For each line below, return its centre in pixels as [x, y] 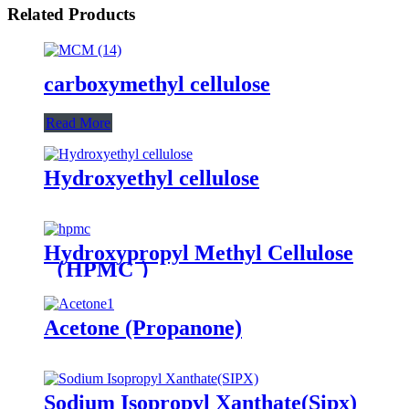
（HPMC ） [102, 269]
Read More [78, 122]
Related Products [71, 15]
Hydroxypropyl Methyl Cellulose [199, 252]
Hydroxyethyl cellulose [152, 178]
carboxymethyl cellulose [157, 84]
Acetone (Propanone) [143, 327]
